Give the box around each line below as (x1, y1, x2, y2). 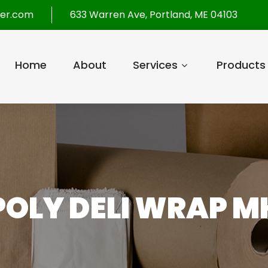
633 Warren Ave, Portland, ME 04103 (70, 8, 237, 22)
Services (132, 57, 178, 72)
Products (216, 57, 266, 72)
